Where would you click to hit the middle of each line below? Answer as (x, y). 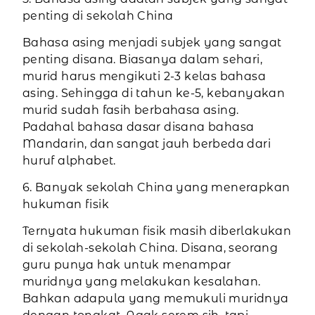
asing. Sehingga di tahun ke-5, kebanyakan (154, 94)
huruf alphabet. (69, 161)
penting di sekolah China (98, 16)
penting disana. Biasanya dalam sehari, (142, 60)
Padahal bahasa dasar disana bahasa (138, 127)
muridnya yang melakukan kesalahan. (141, 282)
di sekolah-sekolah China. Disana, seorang (150, 248)
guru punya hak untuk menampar (127, 265)
